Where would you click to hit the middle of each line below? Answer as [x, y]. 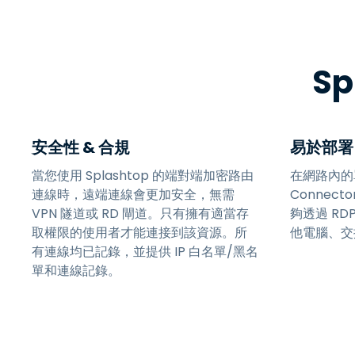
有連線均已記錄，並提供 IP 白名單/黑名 [145, 252]
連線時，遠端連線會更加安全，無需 [133, 195]
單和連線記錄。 [76, 271]
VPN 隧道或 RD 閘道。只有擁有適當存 [140, 214]
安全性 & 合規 [81, 147]
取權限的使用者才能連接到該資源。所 [139, 233]
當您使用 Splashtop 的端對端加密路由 [143, 176]
